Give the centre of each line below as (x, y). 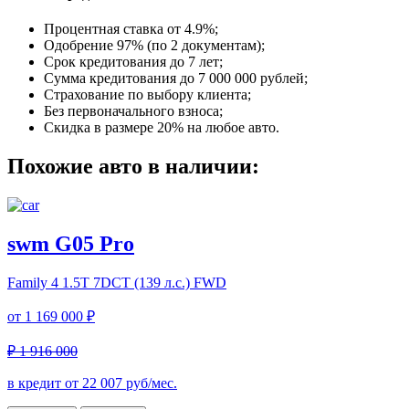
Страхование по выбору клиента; (147, 95)
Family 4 (33, 283)
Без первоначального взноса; (133, 111)
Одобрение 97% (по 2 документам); (154, 46)
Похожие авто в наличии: (133, 167)
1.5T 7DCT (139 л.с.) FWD (144, 283)
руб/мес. (150, 383)
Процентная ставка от (114, 29)
